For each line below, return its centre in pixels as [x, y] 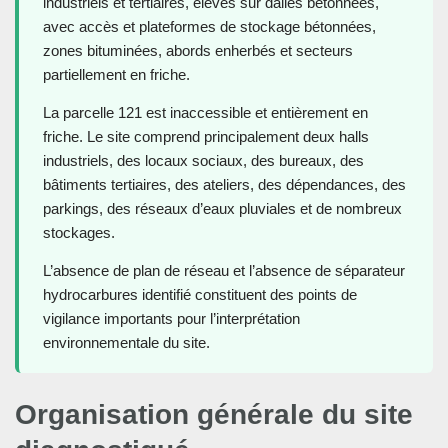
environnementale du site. [126, 343]
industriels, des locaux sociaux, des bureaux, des [203, 161]
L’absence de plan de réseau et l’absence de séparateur [224, 271]
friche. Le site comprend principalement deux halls [206, 137]
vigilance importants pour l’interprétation [171, 319]
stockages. [79, 233]
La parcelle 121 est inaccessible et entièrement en [205, 113]
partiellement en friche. [116, 75]
